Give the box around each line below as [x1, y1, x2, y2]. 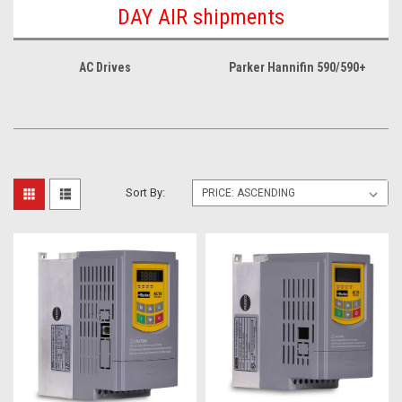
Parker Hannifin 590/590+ [228, 59, 366, 74]
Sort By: [126, 185, 166, 199]
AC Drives [79, 59, 131, 74]
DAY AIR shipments [118, 4, 284, 30]
